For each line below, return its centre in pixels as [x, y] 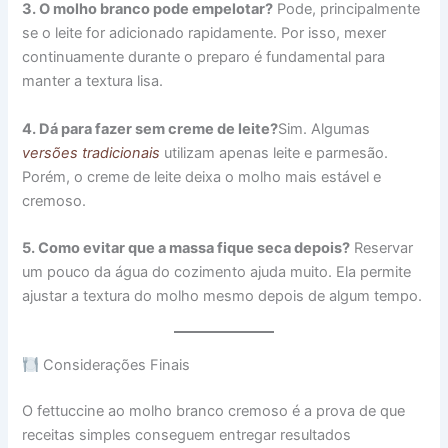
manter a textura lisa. [93, 81]
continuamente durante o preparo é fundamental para [204, 57]
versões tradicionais [91, 152]
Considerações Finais [115, 365]
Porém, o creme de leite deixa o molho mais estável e [202, 176]
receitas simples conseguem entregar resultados [187, 435]
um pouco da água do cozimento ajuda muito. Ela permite [217, 271]
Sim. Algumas [324, 128]
